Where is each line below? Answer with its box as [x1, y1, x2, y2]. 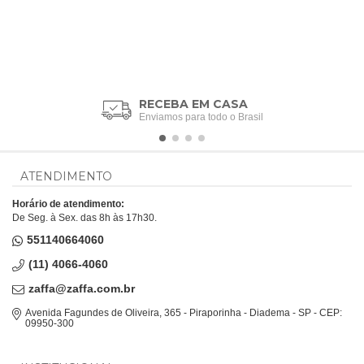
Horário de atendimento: [12, 197, 124, 210]
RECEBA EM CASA [139, 96, 249, 111]
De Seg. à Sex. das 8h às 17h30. [12, 211, 157, 223]
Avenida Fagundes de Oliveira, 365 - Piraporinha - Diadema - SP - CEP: [25, 306, 343, 318]
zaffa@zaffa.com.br [28, 281, 135, 295]
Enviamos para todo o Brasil [139, 110, 264, 123]
